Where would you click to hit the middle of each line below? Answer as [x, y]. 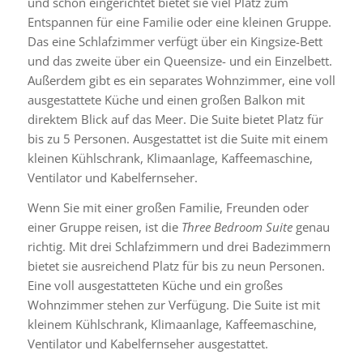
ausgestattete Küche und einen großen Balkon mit [166, 100]
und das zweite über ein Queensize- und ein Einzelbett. [179, 61]
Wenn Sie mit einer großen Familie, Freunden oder [168, 207]
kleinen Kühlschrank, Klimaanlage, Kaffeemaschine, [170, 158]
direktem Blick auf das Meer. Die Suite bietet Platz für [175, 119]
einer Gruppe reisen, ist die [104, 226]
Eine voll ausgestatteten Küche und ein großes [155, 285]
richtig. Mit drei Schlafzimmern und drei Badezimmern [179, 246]
